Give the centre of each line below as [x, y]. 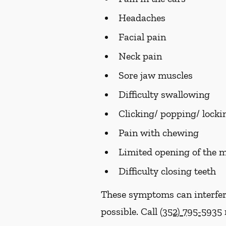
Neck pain [140, 56]
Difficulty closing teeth [167, 171]
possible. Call [130, 211]
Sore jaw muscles [156, 75]
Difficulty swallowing [164, 94]
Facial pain [142, 37]
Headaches [142, 18]
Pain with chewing [159, 133]
